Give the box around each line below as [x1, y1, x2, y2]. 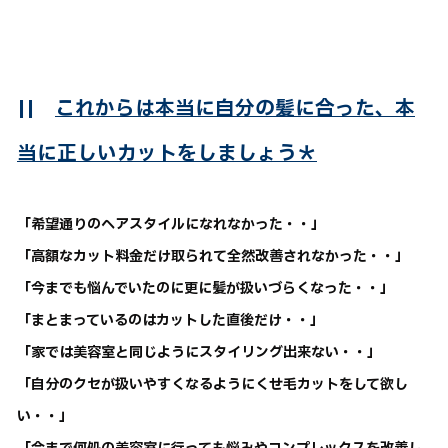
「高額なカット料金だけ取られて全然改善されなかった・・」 [17, 246, 409, 268]
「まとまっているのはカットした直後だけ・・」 [17, 310, 324, 332]
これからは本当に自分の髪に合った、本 [55, 94, 415, 125]
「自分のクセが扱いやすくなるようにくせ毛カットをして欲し [17, 374, 408, 396]
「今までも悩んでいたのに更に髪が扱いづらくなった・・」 [17, 278, 394, 300]
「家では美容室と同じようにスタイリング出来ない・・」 [17, 342, 381, 364]
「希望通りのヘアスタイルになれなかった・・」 [17, 214, 325, 236]
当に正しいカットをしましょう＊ [17, 139, 317, 170]
